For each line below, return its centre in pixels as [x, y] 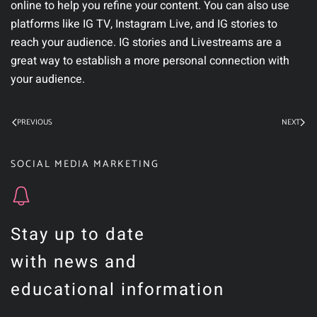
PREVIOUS [35, 122]
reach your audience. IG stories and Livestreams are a [146, 42]
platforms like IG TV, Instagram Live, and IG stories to [144, 24]
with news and [74, 262]
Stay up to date [78, 234]
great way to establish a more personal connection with [150, 60]
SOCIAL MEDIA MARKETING [85, 164]
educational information [117, 289]
